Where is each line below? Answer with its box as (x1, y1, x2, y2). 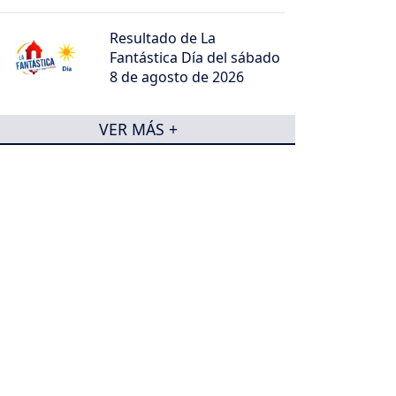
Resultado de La (110, 27, 217, 48)
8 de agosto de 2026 (110, 66, 245, 87)
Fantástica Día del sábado (110, 47, 281, 67)
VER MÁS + (98, 118, 178, 140)
